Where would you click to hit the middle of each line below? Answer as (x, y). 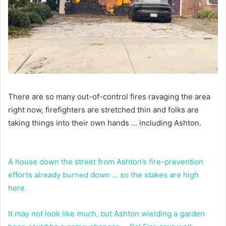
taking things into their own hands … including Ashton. (105, 123)
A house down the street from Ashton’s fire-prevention (106, 161)
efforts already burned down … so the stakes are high (103, 175)
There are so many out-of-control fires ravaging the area (109, 96)
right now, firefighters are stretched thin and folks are (103, 109)
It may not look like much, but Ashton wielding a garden (106, 213)
